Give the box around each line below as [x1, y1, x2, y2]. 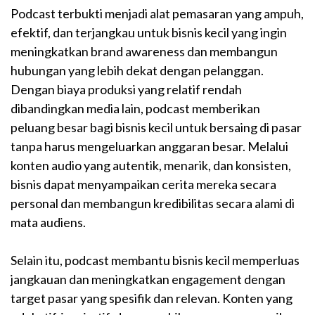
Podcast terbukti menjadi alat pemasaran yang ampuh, [11, 6, 304, 22]
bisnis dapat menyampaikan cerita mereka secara [11, 176, 276, 193]
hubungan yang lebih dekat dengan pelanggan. [11, 63, 264, 79]
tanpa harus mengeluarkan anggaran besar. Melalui [11, 139, 288, 155]
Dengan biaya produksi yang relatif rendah [11, 82, 242, 98]
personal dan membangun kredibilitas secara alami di [11, 195, 295, 212]
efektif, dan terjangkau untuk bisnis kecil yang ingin [11, 25, 287, 41]
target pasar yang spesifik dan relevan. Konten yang [11, 290, 292, 307]
